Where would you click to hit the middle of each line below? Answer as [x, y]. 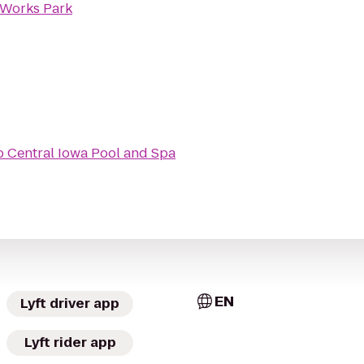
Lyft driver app [70, 303]
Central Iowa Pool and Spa [91, 153]
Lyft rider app [70, 342]
